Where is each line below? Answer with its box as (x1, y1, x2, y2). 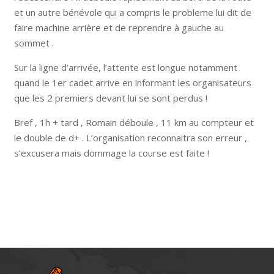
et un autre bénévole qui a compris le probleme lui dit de (13, 6, 251, 18)
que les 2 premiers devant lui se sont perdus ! (13, 92, 207, 104)
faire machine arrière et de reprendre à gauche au (13, 21, 224, 34)
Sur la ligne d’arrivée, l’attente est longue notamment (13, 61, 237, 73)
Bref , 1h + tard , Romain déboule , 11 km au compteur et (13, 116, 254, 128)
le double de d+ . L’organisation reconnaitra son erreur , (13, 131, 247, 144)
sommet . (13, 37, 54, 49)
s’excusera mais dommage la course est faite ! (13, 147, 209, 159)
